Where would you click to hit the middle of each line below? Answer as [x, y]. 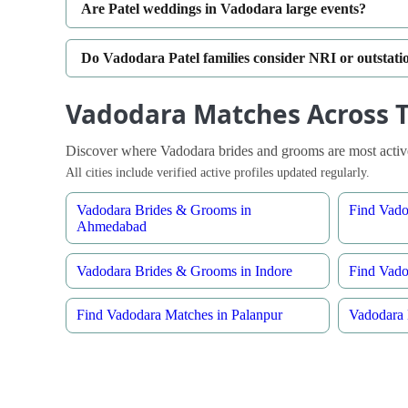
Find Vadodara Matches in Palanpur [180, 315]
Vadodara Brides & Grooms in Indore [185, 270]
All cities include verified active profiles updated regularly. [218, 172]
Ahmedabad [112, 226]
